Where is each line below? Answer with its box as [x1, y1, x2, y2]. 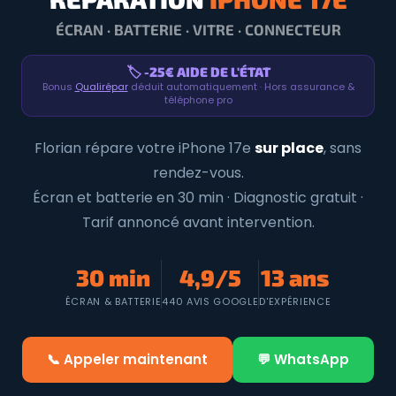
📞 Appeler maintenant [47, 350, 208, 369]
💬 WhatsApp [257, 350, 349, 369]
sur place [255, 138, 324, 158]
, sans [324, 138, 362, 158]
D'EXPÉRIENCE [259, 294, 331, 308]
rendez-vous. [152, 163, 244, 183]
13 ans [261, 263, 330, 291]
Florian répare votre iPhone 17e [34, 138, 255, 158]
